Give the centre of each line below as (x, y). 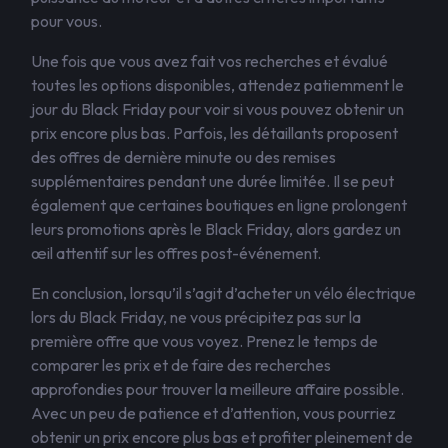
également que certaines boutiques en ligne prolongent (219, 205)
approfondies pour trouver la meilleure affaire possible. (217, 389)
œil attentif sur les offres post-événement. (176, 253)
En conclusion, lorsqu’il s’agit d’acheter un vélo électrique (223, 293)
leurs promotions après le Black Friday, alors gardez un (216, 229)
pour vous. (66, 21)
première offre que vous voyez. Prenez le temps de (204, 341)
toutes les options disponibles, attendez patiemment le (217, 85)
